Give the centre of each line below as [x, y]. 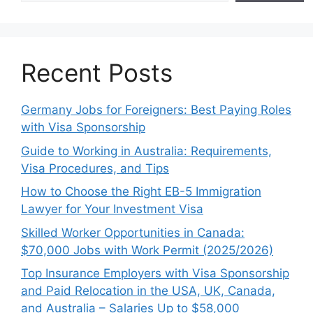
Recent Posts [97, 73]
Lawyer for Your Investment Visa [112, 209]
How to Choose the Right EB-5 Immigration [141, 192]
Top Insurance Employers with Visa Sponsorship [155, 274]
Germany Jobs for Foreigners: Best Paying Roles [156, 110]
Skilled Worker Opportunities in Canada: [133, 232]
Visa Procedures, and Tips [95, 168]
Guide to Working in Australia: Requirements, [146, 151]
